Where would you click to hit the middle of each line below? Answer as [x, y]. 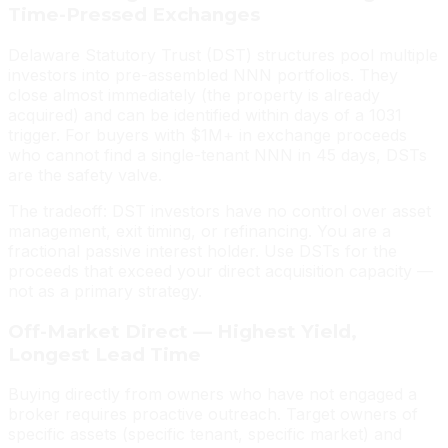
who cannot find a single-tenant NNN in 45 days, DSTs [217, 154]
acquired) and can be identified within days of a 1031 [205, 114]
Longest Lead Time [104, 354]
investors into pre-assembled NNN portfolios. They [203, 74]
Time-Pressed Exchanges [134, 15]
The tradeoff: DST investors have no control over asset [219, 210]
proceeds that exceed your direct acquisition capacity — [220, 270]
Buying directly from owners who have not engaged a [212, 394]
